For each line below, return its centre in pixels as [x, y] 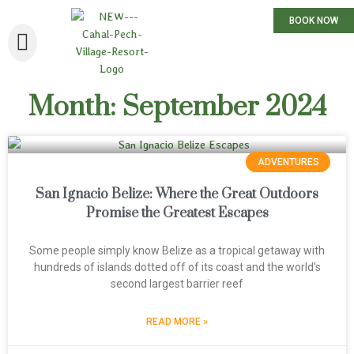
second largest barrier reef [177, 284]
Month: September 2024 [177, 107]
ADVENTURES [288, 162]
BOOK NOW [314, 21]
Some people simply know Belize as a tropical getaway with [177, 250]
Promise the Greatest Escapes [177, 213]
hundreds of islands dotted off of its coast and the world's [177, 267]
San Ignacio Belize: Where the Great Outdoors [177, 194]
